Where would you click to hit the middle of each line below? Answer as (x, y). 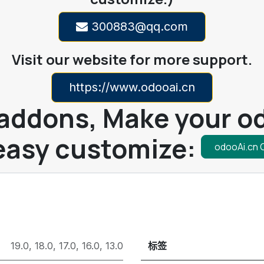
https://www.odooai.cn (132, 88)
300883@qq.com (138, 27)
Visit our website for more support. (132, 59)
